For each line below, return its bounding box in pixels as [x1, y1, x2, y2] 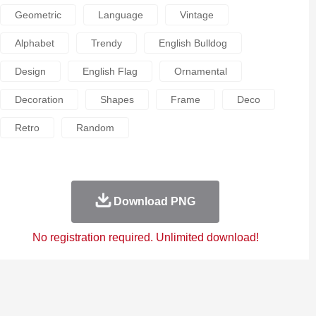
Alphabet [14, 37, 54, 49]
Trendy [90, 37, 122, 49]
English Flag [82, 66, 138, 77]
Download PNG [113, 195, 195, 207]
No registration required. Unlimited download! [32, 231, 259, 243]
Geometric [14, 9, 61, 20]
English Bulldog [158, 37, 227, 49]
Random [75, 122, 114, 133]
